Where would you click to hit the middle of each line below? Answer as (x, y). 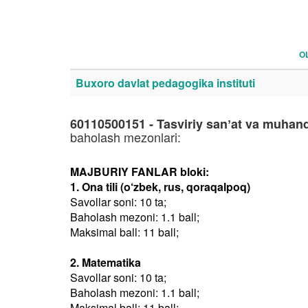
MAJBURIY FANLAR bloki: (140, 172)
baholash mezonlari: (125, 137)
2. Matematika (106, 262)
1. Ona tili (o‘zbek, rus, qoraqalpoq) (160, 187)
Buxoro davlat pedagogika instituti (165, 83)
